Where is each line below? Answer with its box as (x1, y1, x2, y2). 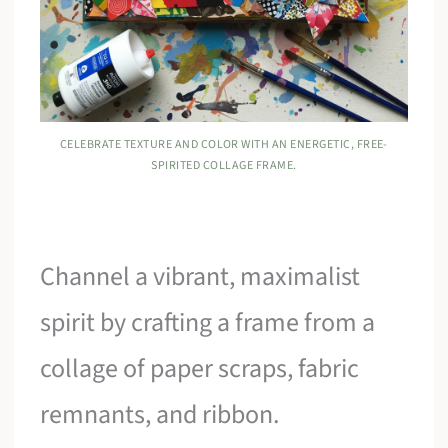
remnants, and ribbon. (40, 396, 280, 434)
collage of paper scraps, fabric (40, 350, 360, 388)
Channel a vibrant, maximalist (40, 258, 361, 296)
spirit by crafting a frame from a (40, 304, 376, 342)
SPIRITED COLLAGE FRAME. (151, 157, 297, 175)
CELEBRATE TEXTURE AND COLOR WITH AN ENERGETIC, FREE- (60, 136, 388, 154)
